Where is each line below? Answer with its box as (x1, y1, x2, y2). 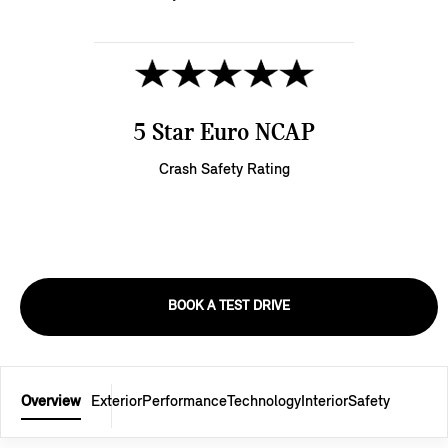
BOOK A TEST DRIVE (168, 299, 290, 315)
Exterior (91, 394, 142, 411)
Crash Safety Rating (158, 162, 290, 179)
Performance (142, 394, 227, 411)
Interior (301, 394, 348, 411)
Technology (227, 394, 301, 411)
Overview (21, 394, 81, 411)
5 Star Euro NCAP (133, 121, 315, 147)
